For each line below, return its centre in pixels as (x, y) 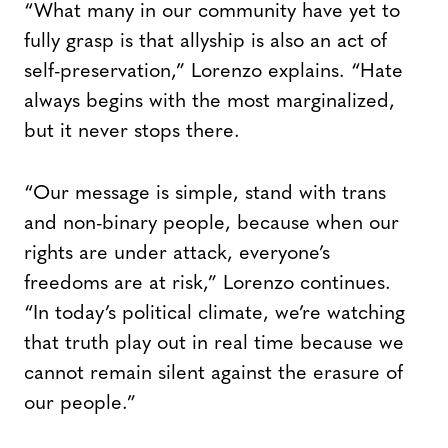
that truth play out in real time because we (214, 344)
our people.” (80, 404)
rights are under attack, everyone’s (177, 254)
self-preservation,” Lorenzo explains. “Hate (213, 72)
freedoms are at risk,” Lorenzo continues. (207, 284)
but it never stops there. (132, 132)
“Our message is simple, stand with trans (205, 194)
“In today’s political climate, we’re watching (214, 314)
